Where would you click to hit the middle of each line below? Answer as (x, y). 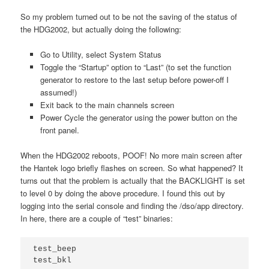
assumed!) (58, 92)
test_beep (55, 249)
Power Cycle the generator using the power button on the (138, 118)
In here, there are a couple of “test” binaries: (97, 219)
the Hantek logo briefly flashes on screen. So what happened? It (132, 168)
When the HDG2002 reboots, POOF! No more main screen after (131, 156)
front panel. (59, 130)
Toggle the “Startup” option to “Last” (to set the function (135, 67)
